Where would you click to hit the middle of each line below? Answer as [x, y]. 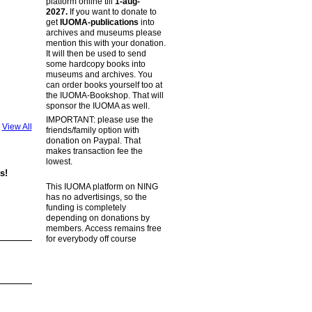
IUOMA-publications [99, 22]
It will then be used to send [96, 53]
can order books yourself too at [104, 85]
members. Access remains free [103, 229]
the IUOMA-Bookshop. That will [104, 95]
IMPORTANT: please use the [99, 119]
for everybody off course [91, 239]
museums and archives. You [99, 74]
